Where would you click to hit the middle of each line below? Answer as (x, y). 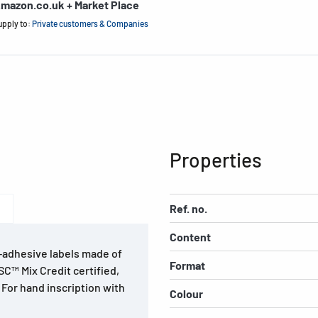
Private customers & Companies (90, 24)
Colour (186, 293)
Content (190, 236)
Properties (216, 159)
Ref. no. (188, 208)
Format (187, 265)
